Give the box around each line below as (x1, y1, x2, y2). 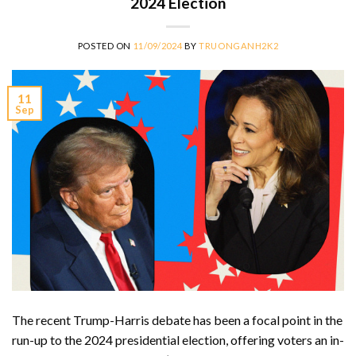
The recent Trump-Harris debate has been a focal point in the (12, 312, 342, 328)
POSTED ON (77, 41, 133, 52)
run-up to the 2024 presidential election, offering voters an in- (12, 332, 344, 348)
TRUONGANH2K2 (199, 41, 279, 52)
